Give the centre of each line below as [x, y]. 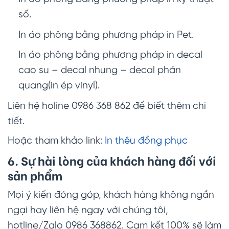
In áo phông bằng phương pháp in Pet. [106, 35]
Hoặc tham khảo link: [56, 141]
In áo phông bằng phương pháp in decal [110, 55]
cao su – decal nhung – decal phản [99, 71]
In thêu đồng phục [146, 141]
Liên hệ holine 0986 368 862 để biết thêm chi [107, 107]
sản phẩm [35, 175]
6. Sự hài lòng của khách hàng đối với [112, 160]
